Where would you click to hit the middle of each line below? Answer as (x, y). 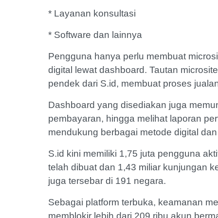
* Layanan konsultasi (92, 14)
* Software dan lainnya (95, 35)
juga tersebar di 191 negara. (107, 181)
